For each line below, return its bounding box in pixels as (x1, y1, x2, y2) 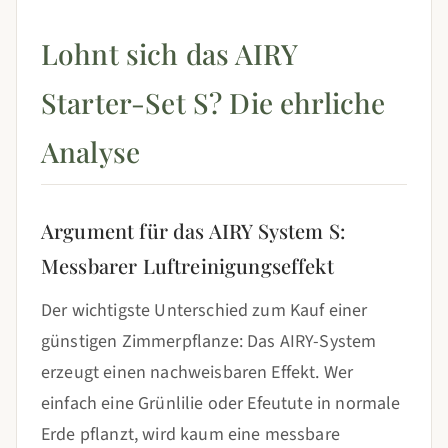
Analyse (41, 133, 141, 170)
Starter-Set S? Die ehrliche (41, 84, 386, 121)
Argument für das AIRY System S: (41, 217, 345, 244)
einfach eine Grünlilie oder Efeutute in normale (41, 391, 401, 416)
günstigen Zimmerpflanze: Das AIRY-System (41, 329, 377, 354)
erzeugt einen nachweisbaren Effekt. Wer (41, 360, 354, 385)
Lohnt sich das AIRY (41, 35, 299, 72)
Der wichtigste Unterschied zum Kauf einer (41, 298, 368, 323)
